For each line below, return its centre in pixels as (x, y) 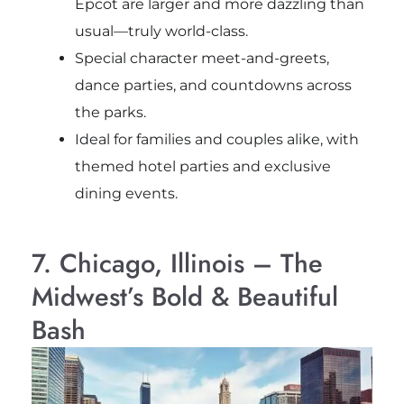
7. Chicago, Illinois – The (177, 264)
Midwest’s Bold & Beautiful (184, 297)
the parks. (110, 113)
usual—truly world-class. (161, 32)
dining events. (126, 194)
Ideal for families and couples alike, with (216, 140)
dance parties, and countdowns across (213, 86)
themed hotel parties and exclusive (202, 167)
